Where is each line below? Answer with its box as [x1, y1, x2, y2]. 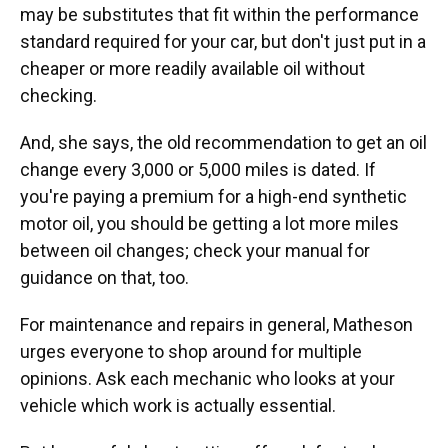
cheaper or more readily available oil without [20, 58, 365, 79]
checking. [20, 85, 97, 106]
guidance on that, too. [20, 267, 189, 288]
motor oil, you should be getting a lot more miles [20, 213, 399, 234]
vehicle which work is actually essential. [20, 395, 336, 416]
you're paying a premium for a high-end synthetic [20, 186, 407, 207]
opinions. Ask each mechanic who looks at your [20, 368, 395, 389]
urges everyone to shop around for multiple [20, 341, 362, 362]
